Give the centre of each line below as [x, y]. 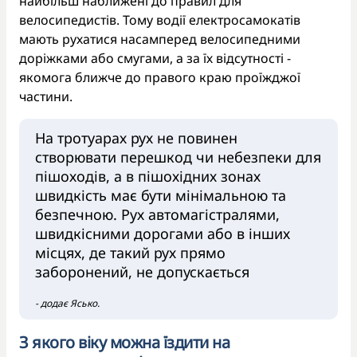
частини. [46, 96]
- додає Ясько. [69, 303]
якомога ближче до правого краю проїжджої [160, 77]
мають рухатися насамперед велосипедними [160, 39]
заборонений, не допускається [144, 271]
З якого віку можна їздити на [124, 342]
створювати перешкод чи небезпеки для [178, 157]
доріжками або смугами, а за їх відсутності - [155, 58]
